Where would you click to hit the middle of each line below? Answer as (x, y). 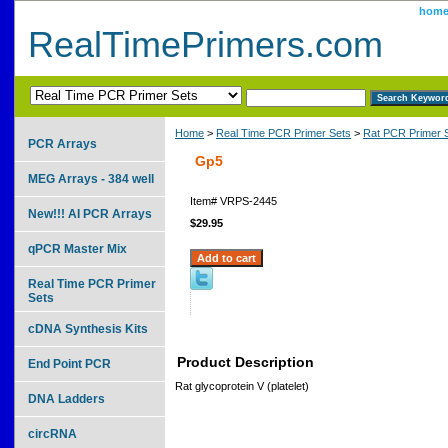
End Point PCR (69, 363)
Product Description (245, 361)
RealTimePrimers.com (205, 44)
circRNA (52, 433)
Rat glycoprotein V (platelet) (242, 385)
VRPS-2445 (248, 200)
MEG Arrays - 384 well (91, 178)
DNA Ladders (66, 398)
